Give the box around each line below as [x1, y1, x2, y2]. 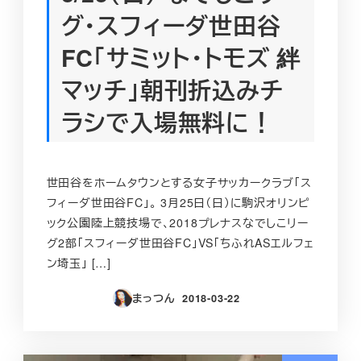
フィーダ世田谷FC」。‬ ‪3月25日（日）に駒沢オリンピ [46, 194, 310, 211]
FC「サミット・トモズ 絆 [60, 40, 301, 74]
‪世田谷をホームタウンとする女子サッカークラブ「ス [46, 174, 312, 191]
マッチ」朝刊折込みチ [60, 73, 284, 106]
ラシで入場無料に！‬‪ [60, 105, 274, 139]
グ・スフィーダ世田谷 [60, 8, 281, 42]
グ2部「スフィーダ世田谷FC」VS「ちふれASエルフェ [46, 234, 315, 251]
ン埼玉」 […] [46, 255, 111, 272]
